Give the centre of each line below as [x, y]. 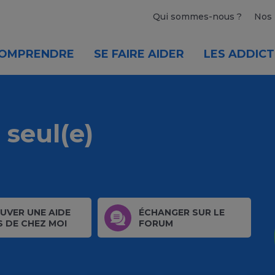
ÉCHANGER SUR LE [181, 212]
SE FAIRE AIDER [139, 54]
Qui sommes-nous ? [197, 17]
